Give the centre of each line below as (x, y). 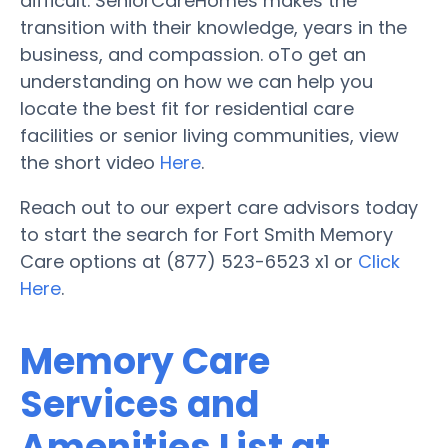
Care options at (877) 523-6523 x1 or (189, 261)
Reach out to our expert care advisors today (219, 207)
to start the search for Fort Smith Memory (206, 234)
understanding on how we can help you (196, 81)
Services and (139, 404)
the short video (90, 162)
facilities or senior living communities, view (209, 135)
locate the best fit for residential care (187, 108)
